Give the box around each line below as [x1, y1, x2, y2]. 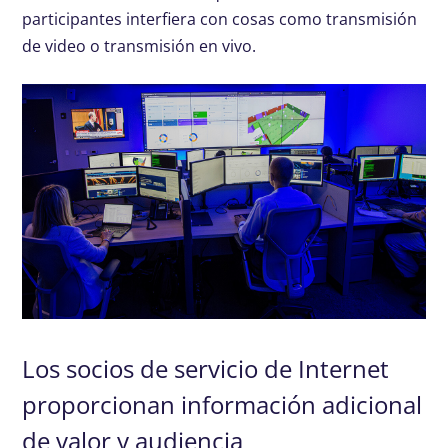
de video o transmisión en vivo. [22, 35, 257, 58]
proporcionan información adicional [22, 388, 423, 422]
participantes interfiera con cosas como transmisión [22, 8, 418, 31]
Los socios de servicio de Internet [22, 352, 390, 386]
